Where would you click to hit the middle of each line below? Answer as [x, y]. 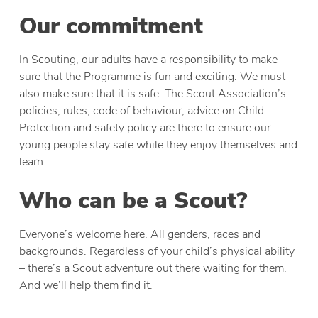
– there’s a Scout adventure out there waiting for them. [153, 269]
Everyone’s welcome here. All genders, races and [140, 235]
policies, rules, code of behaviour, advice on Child [142, 111]
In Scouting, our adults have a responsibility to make [149, 60]
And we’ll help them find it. [86, 286]
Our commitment [111, 26]
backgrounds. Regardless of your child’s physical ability [157, 252]
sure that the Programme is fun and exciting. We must [153, 77]
